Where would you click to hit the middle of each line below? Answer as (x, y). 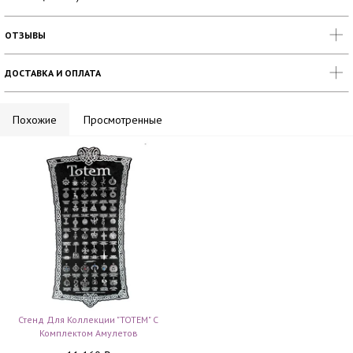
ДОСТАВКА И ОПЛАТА (53, 73)
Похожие (35, 120)
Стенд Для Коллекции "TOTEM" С (88, 320)
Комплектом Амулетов (88, 333)
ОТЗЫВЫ (25, 35)
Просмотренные (123, 120)
